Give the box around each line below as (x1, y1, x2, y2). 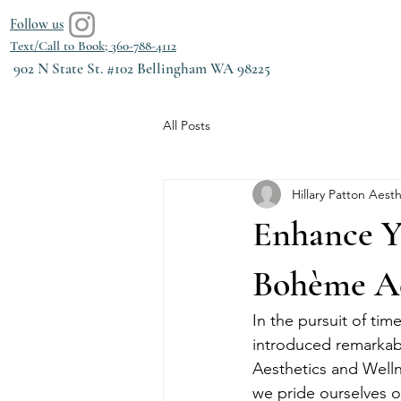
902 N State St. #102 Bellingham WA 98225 (10, 59, 270, 78)
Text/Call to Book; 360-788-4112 (10, 38, 176, 54)
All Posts (163, 116, 210, 133)
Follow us (10, 15, 64, 33)
